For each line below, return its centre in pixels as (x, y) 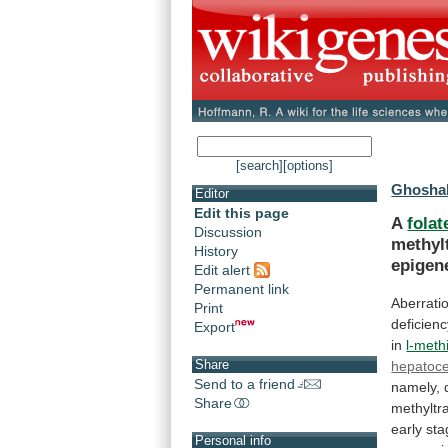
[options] (308, 166)
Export (214, 326)
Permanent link (241, 288)
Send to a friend (244, 383)
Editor (212, 194)
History (216, 251)
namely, (416, 386)
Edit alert (224, 269)
